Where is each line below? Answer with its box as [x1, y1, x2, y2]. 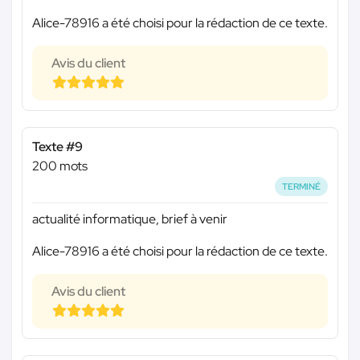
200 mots [32, 157, 88, 174]
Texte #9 [32, 137, 83, 155]
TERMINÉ [282, 180, 321, 192]
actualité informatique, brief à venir [32, 211, 227, 228]
